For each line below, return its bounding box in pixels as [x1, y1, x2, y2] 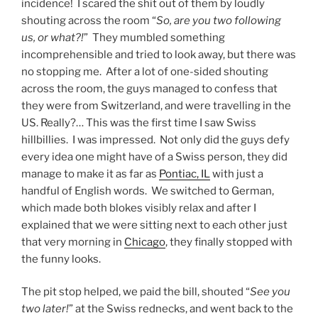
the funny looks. [21, 252, 101, 265]
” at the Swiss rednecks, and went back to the [69, 302, 293, 316]
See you [250, 285, 290, 299]
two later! [21, 302, 69, 316]
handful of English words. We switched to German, [21, 184, 274, 197]
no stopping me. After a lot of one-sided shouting [21, 65, 268, 78]
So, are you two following [156, 13, 281, 27]
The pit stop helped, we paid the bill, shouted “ [21, 285, 250, 299]
